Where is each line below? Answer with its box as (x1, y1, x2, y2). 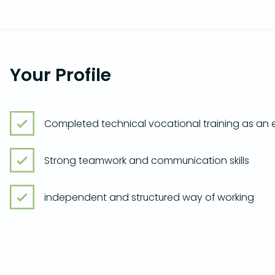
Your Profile (10, 63, 111, 87)
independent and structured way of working (44, 190, 254, 204)
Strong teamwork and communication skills (44, 153, 249, 168)
